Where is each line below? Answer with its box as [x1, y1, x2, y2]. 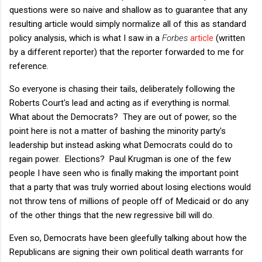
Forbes [162, 32, 188, 43]
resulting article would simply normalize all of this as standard [9, 18, 246, 29]
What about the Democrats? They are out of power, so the [9, 111, 237, 122]
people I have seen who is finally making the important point [9, 167, 239, 178]
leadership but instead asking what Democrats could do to [9, 139, 233, 150]
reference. [9, 60, 49, 71]
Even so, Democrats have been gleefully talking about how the [9, 232, 247, 243]
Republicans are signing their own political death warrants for [9, 246, 243, 257]
